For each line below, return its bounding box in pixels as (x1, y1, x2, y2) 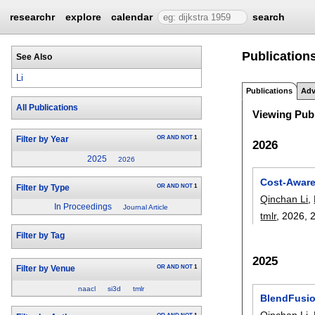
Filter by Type (15, 183, 70, 192)
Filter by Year (15, 135, 69, 144)
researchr (10, 11, 56, 22)
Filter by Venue (15, 264, 75, 274)
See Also (15, 52, 52, 61)
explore (65, 11, 101, 22)
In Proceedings (53, 202, 112, 212)
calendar (111, 11, 153, 22)
